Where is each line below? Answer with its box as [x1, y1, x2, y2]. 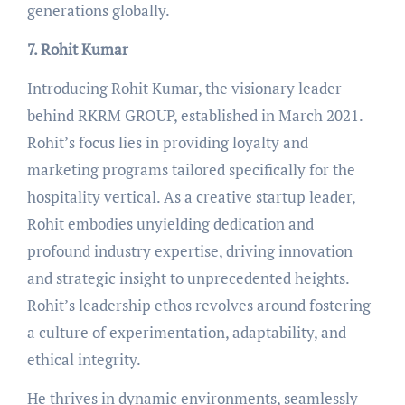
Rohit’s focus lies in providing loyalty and [26, 131, 308, 153]
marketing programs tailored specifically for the [26, 158, 355, 180]
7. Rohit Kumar [26, 38, 128, 60]
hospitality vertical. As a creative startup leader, [26, 185, 355, 207]
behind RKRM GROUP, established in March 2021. [26, 104, 363, 126]
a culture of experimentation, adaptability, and [26, 321, 346, 343]
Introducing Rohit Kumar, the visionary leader [26, 77, 342, 99]
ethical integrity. [26, 348, 141, 370]
